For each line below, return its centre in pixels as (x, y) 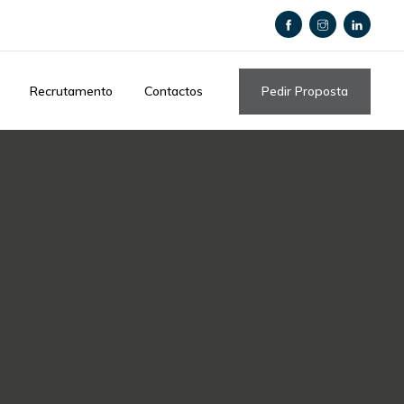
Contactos (174, 91)
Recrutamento (71, 91)
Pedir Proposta (305, 91)
